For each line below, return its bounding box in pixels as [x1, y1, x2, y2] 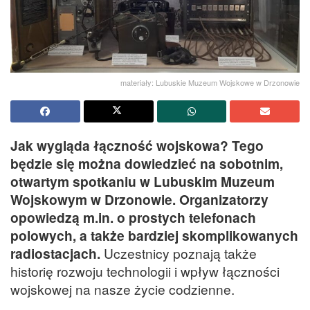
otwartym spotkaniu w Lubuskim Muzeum [10, 172, 275, 192]
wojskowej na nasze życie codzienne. [10, 280, 235, 299]
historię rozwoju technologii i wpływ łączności [10, 262, 280, 281]
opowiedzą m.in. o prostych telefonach [10, 208, 256, 228]
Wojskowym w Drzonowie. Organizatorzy [10, 190, 268, 210]
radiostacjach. [10, 244, 100, 264]
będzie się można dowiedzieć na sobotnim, [10, 154, 283, 174]
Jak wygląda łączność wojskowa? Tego [10, 136, 264, 156]
